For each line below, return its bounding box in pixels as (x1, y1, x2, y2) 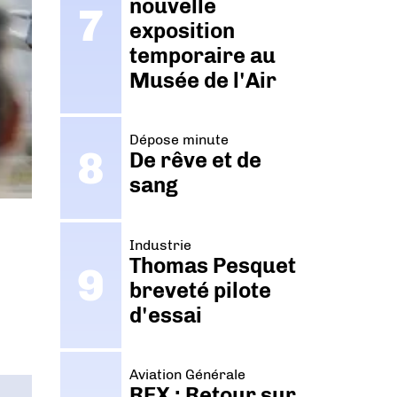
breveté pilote (129, 276, 272, 303)
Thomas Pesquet (129, 252, 297, 278)
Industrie (129, 236, 192, 253)
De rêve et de (129, 147, 262, 174)
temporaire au (129, 43, 276, 69)
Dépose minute (129, 131, 230, 149)
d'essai (129, 301, 203, 328)
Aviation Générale (129, 366, 246, 384)
